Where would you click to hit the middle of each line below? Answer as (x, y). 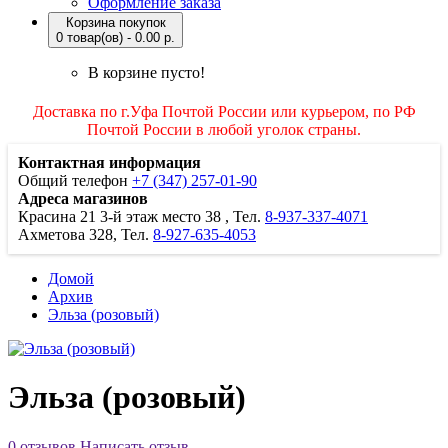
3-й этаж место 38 (162, 216)
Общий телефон (75, 180)
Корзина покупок (115, 22)
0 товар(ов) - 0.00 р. (115, 37)
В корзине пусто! (146, 72)
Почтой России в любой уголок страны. (224, 129)
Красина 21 (59, 216)
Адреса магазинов (83, 198)
